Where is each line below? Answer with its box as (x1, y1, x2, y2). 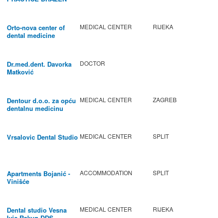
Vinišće (7, 177, 29, 186)
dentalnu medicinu (7, 104, 63, 113)
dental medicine (7, 31, 55, 40)
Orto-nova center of (7, 23, 65, 33)
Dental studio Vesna (7, 205, 67, 215)
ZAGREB (153, 95, 177, 104)
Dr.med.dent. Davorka (7, 59, 72, 69)
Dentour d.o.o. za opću (7, 96, 76, 106)
